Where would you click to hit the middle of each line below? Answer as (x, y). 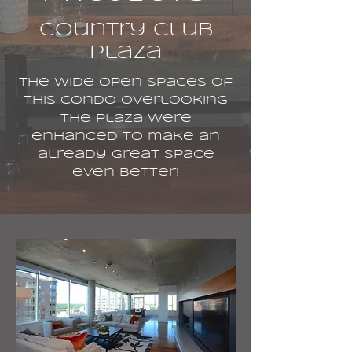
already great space (126, 155)
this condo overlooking (126, 101)
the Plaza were (126, 119)
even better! (126, 173)
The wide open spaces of (126, 82)
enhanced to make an (126, 137)
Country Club (126, 31)
